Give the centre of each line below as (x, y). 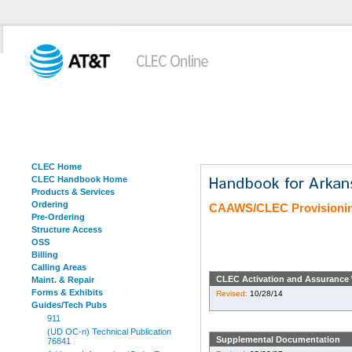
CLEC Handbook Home (79, 179)
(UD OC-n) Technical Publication (109, 332)
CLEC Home (57, 167)
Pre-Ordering (58, 217)
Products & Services (73, 192)
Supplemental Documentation (278, 339)
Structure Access (67, 229)
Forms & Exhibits (67, 292)
